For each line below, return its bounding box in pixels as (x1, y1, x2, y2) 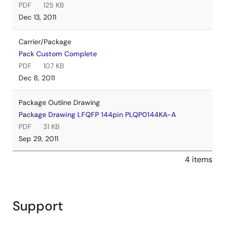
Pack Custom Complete (19, 49, 97, 58)
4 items (185, 154, 212, 165)
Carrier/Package (19, 37, 71, 46)
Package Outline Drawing (19, 98, 100, 107)
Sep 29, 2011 (19, 134, 58, 143)
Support (13, 197, 63, 214)
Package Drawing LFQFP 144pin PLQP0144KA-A (19, 110, 176, 119)
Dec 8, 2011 (19, 73, 55, 82)
